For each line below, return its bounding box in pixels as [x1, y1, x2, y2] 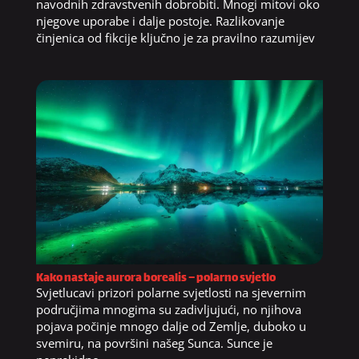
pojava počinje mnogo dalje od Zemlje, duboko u [35, 317, 306, 334]
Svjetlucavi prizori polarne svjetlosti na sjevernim [35, 284, 306, 301]
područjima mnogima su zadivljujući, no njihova [35, 301, 301, 317]
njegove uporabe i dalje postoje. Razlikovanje [35, 13, 284, 30]
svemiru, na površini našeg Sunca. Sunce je [35, 334, 272, 351]
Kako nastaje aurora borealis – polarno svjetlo [35, 268, 276, 288]
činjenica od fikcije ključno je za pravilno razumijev [35, 30, 315, 46]
